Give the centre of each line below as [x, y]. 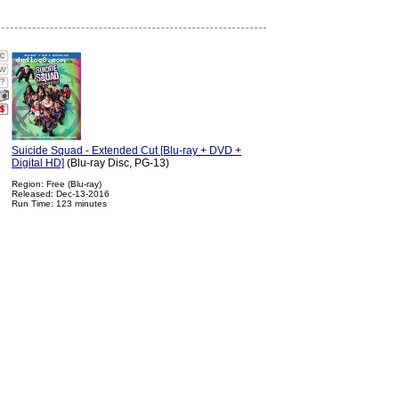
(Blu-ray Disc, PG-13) [117, 163]
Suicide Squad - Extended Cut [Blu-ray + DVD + [126, 150]
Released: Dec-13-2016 [61, 193]
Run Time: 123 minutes [59, 203]
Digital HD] [38, 163]
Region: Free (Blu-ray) [57, 183]
